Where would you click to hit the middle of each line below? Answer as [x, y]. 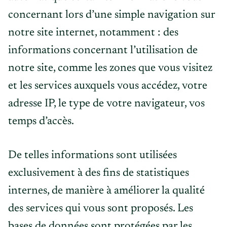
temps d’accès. [41, 122]
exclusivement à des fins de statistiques [99, 173]
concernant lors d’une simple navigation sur [111, 15]
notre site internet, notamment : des [93, 33]
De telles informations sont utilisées [92, 156]
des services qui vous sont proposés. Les [101, 209]
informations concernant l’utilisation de [103, 51]
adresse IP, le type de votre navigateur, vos [106, 104]
